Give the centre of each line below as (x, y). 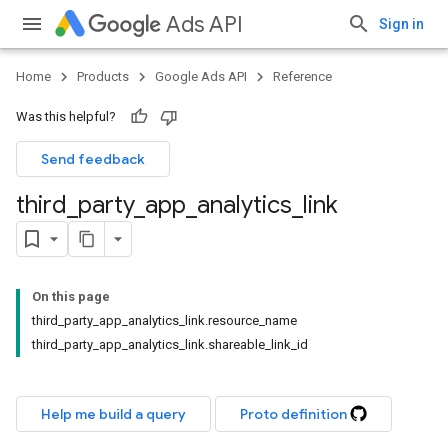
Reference (302, 76)
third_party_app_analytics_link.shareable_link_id (170, 344)
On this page (71, 296)
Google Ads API (201, 76)
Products (103, 76)
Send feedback (93, 159)
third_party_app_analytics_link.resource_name (164, 320)
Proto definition (295, 414)
